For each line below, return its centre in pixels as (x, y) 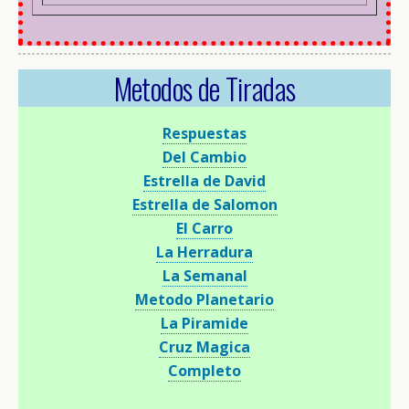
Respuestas (204, 133)
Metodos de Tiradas (204, 88)
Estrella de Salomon (204, 204)
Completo (204, 370)
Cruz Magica (204, 346)
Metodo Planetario (204, 299)
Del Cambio (204, 157)
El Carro (204, 228)
